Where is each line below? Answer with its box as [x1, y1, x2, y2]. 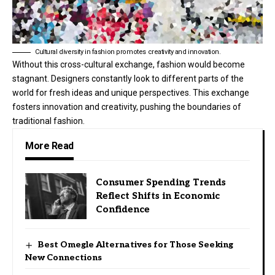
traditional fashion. [12, 115, 85, 126]
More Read [25, 139, 74, 152]
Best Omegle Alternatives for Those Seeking [37, 239, 233, 250]
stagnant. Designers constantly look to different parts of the [12, 73, 244, 83]
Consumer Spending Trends [96, 177, 226, 188]
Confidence [96, 204, 150, 215]
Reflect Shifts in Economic [96, 190, 220, 202]
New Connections [25, 252, 102, 263]
